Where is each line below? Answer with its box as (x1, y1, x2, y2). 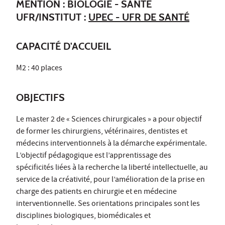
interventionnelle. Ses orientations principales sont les (16, 198, 200, 210)
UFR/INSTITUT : (16, 11, 88, 23)
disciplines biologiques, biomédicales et (16, 210, 151, 222)
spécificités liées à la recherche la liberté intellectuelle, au (16, 162, 208, 174)
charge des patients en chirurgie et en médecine (16, 186, 177, 198)
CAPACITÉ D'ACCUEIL (16, 40, 111, 52)
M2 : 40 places (16, 62, 62, 75)
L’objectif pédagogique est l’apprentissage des (16, 150, 171, 162)
